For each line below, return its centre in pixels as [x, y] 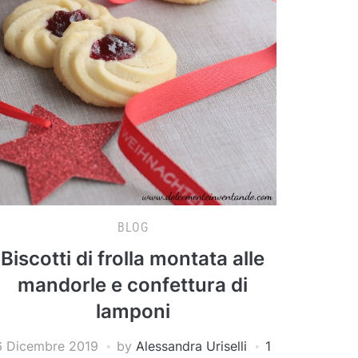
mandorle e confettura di [133, 284]
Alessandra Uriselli [191, 346]
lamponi [133, 311]
